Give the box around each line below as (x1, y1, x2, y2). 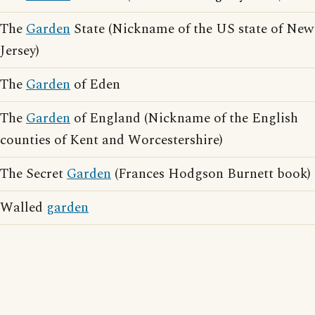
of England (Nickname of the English (70, 108, 298, 129)
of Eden (70, 75, 120, 95)
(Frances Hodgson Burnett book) (111, 164, 311, 184)
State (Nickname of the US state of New (70, 19, 314, 39)
